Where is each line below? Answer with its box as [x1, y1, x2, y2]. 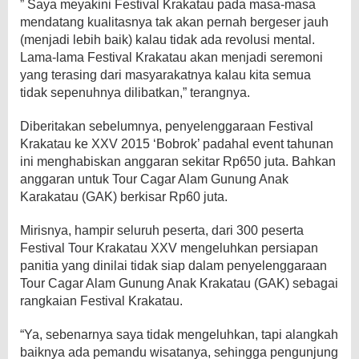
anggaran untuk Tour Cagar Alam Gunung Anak [20, 171, 288, 186]
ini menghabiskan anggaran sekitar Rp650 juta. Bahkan [20, 154, 336, 168]
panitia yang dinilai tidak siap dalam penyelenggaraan [20, 258, 327, 272]
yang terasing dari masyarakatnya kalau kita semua [20, 67, 311, 82]
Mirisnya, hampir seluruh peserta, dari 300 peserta [20, 223, 304, 237]
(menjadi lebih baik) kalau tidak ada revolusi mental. [20, 32, 315, 46]
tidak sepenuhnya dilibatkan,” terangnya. [20, 85, 250, 99]
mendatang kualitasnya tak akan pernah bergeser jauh [20, 14, 329, 29]
